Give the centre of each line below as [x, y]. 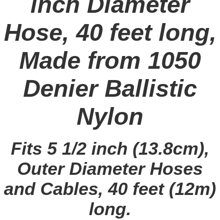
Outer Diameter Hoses [110, 169]
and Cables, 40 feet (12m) [110, 189]
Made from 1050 [110, 60]
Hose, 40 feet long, [110, 32]
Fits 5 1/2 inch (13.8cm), [110, 149]
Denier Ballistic [110, 88]
